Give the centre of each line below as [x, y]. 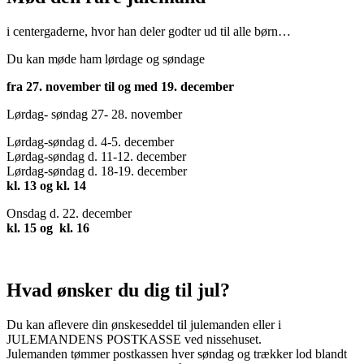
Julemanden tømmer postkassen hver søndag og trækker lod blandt [177, 354]
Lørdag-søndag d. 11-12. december [96, 157]
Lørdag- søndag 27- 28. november [94, 115]
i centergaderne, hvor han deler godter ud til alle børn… [149, 32]
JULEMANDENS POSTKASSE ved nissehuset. [134, 340]
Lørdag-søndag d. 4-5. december [90, 142]
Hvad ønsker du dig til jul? [118, 290]
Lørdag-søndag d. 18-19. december [97, 171]
